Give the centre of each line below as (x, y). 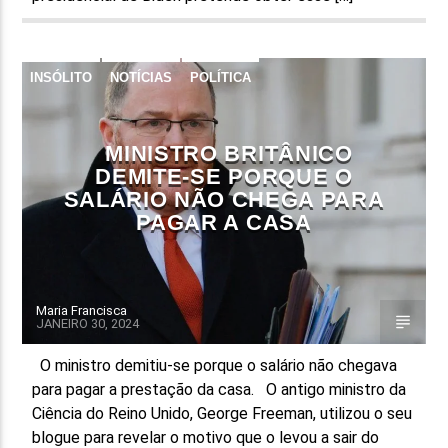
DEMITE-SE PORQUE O (224, 176)
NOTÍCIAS (141, 77)
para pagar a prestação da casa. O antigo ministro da (219, 389)
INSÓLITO (61, 77)
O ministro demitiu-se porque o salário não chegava (215, 365)
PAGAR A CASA (224, 222)
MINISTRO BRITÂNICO (229, 153)
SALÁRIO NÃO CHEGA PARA (224, 199)
